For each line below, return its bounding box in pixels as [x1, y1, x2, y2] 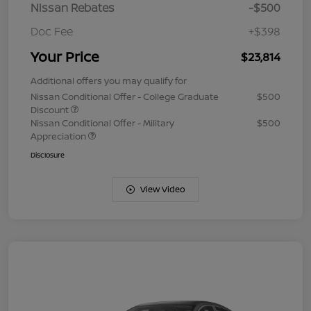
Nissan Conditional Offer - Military [31, 116, 174, 129]
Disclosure [31, 149, 65, 160]
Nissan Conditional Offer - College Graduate [31, 90, 219, 103]
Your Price [31, 47, 99, 66]
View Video [140, 183, 185, 195]
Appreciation [31, 129, 88, 142]
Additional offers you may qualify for [31, 74, 187, 87]
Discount [31, 103, 71, 116]
